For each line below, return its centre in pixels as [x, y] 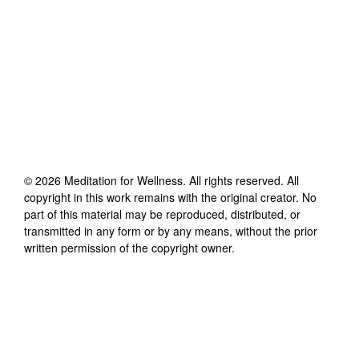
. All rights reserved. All [241, 180]
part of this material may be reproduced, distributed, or [162, 214]
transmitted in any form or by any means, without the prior [171, 230]
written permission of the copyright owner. [129, 247]
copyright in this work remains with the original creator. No [170, 197]
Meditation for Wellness [123, 180]
